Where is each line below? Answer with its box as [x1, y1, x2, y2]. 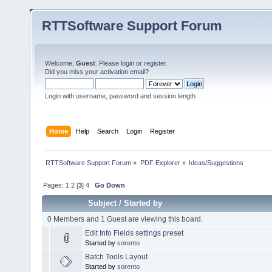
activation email [100, 68, 145, 75]
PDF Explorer [140, 158, 180, 166]
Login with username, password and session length [45, 92, 195, 100]
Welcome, [45, 59, 76, 67]
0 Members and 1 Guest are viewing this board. [47, 214, 203, 223]
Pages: [43, 181, 66, 189]
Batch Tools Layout [85, 252, 148, 261]
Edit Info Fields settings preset [85, 228, 183, 237]
